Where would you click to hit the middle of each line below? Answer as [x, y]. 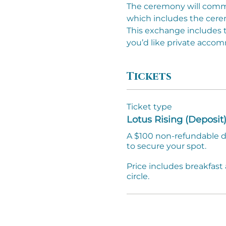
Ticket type [149, 106]
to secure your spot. [166, 146]
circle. [139, 176]
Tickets [149, 77]
